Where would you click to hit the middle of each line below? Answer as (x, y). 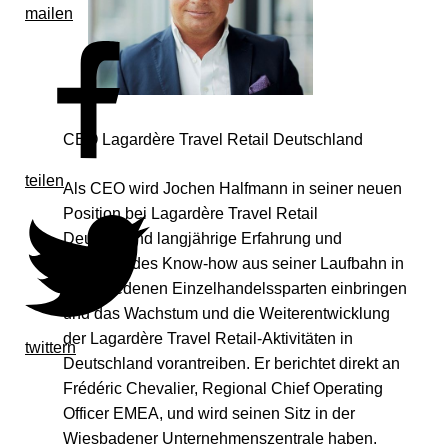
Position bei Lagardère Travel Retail (190, 213)
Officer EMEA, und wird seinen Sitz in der (208, 413)
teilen (44, 180)
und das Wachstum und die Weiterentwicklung (226, 313)
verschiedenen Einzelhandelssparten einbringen (234, 288)
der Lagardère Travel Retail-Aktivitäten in (207, 338)
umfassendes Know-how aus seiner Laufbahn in (233, 263)
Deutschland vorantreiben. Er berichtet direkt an (231, 363)
